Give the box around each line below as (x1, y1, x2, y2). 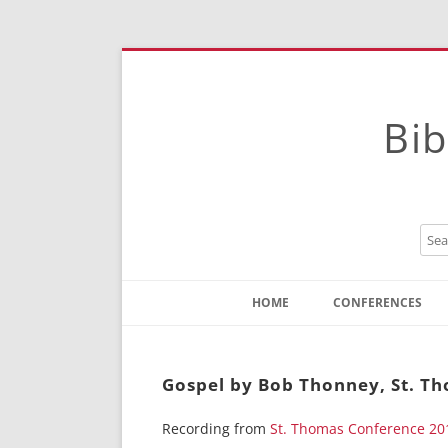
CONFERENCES (333, 294, 422, 311)
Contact (262, 330, 309, 348)
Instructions (262, 360, 334, 378)
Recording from (162, 419, 270, 438)
